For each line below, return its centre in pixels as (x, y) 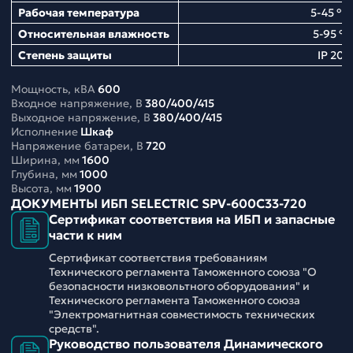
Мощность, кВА (53, 89)
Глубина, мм (44, 175)
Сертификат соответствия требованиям (158, 258)
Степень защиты (65, 56)
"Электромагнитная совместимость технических (182, 315)
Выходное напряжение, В (81, 118)
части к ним (85, 235)
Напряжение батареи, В (77, 146)
